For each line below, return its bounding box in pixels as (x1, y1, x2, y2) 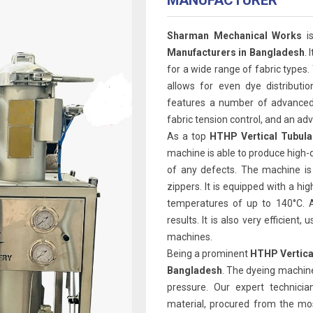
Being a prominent (167, 248, 251, 259)
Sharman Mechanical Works (167, 30, 302, 41)
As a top (167, 131, 210, 142)
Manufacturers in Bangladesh (167, 47, 305, 58)
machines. (167, 231, 212, 242)
